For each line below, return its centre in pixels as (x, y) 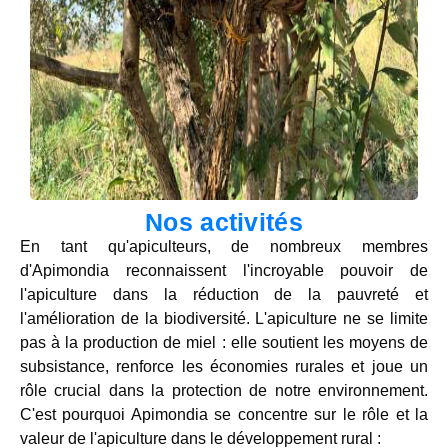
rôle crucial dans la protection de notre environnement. (224, 390)
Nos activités (224, 222)
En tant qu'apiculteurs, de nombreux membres (224, 246)
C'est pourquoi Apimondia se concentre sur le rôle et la (224, 414)
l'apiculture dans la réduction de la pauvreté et (224, 294)
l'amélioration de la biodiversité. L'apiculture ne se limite (224, 318)
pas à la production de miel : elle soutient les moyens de (224, 342)
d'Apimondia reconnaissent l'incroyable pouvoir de (224, 270)
